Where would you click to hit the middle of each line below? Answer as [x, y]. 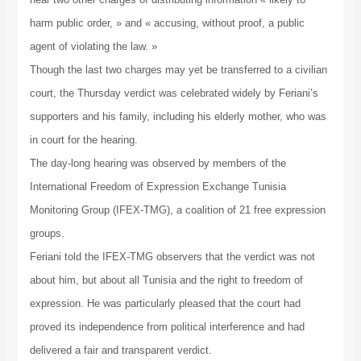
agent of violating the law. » [93, 47]
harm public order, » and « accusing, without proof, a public [167, 23]
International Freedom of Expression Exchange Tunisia [158, 187]
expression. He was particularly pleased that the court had [165, 304]
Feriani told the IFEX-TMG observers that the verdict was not [172, 257]
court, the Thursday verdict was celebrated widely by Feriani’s [174, 93]
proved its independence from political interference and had [167, 327]
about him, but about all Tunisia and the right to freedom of [166, 280]
